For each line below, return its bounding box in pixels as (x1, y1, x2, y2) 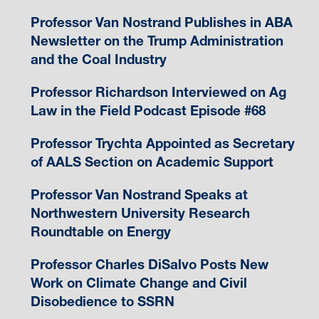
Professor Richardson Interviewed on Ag (30, 83, 286, 100)
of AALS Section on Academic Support (30, 153, 273, 170)
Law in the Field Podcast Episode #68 (30, 102, 266, 119)
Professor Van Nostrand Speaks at (30, 186, 248, 203)
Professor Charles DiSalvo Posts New (30, 256, 268, 273)
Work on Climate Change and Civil (30, 274, 247, 291)
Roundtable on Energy (30, 223, 171, 240)
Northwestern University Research (30, 204, 250, 221)
